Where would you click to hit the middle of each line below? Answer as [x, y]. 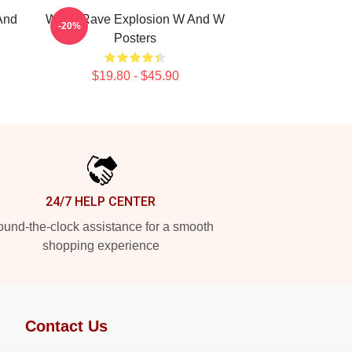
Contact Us [66, 326]
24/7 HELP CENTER [101, 202]
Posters [135, 38]
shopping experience [101, 246]
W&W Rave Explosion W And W [135, 19]
